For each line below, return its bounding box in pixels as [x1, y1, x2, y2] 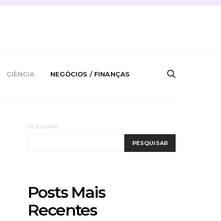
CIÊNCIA [6, 70, 35, 78]
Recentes [28, 200, 97, 220]
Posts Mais [28, 183, 105, 202]
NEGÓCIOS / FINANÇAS [50, 70, 130, 78]
